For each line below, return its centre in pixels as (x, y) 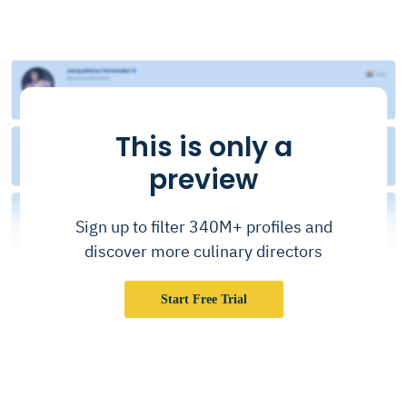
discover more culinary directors (203, 251)
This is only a (203, 147)
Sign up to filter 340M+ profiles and (203, 226)
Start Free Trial (203, 299)
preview (203, 179)
